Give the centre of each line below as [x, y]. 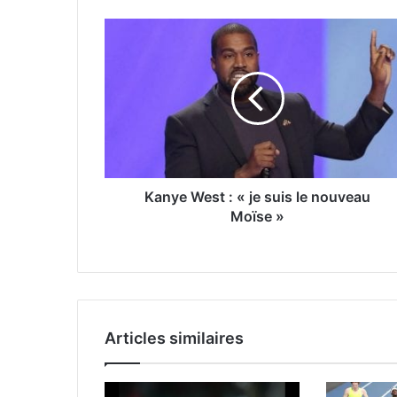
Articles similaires [174, 338]
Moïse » [257, 216]
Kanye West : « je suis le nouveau [257, 196]
